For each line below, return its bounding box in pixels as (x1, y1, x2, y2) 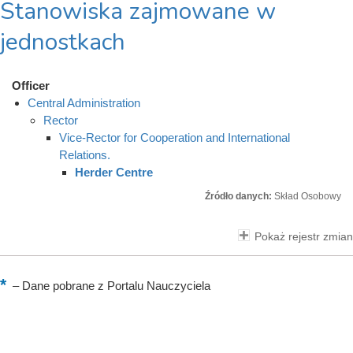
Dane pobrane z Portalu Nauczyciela (19, 278, 210, 292)
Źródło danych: (205, 191, 274, 202)
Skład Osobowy (274, 191, 341, 202)
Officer (12, 79, 50, 92)
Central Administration (28, 96, 140, 110)
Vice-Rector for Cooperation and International (59, 131, 290, 144)
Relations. (59, 148, 110, 162)
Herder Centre (75, 165, 153, 179)
